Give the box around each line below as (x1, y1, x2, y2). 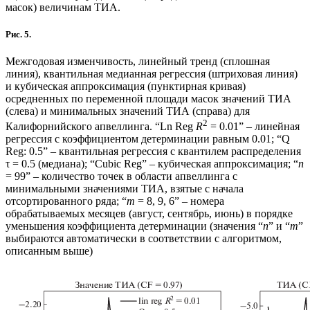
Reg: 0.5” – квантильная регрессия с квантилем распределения (6, 145, 301, 158)
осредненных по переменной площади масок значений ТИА (6, 93, 291, 105)
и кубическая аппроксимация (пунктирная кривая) (6, 80, 246, 93)
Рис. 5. (6, 28, 31, 39)
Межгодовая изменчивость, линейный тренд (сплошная (6, 55, 270, 68)
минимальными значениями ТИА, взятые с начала (6, 183, 244, 195)
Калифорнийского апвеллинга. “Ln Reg (6, 120, 196, 133)
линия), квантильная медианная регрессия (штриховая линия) (6, 68, 298, 80)
